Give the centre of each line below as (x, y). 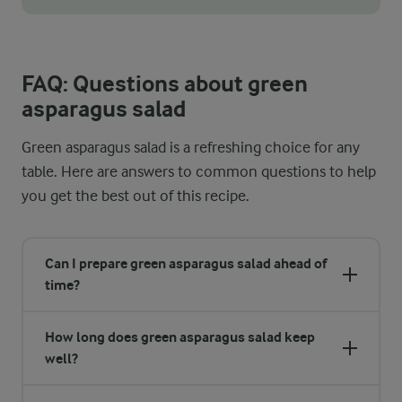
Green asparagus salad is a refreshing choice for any (191, 147)
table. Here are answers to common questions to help (199, 171)
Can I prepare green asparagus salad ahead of (186, 263)
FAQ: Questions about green (165, 84)
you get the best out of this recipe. (135, 196)
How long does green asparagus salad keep (180, 337)
